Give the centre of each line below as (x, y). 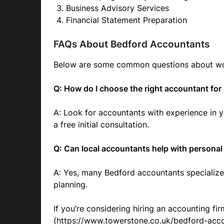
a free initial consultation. (101, 124)
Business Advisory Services (117, 8)
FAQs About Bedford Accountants (131, 44)
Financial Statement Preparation (126, 20)
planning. (70, 184)
